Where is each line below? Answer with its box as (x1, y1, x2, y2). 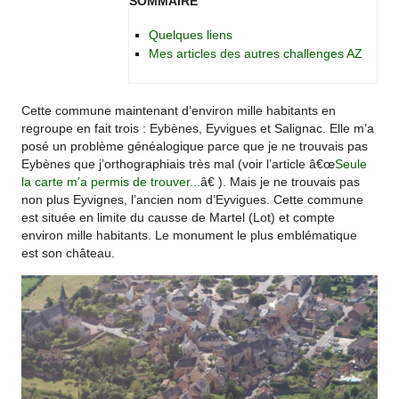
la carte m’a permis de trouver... (21, 175, 201, 190)
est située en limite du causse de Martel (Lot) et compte (21, 211, 336, 225)
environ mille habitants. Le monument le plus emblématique (21, 229, 358, 243)
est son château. (21, 247, 116, 261)
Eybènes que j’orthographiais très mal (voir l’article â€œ (21, 158, 336, 172)
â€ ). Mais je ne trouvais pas (200, 175, 361, 190)
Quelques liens (148, 28, 232, 43)
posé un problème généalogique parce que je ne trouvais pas (21, 140, 369, 154)
